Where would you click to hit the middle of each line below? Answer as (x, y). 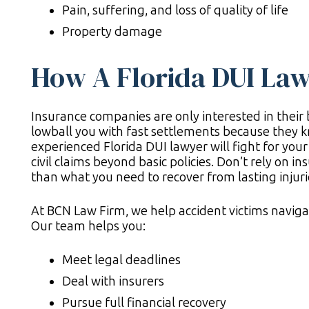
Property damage (112, 32)
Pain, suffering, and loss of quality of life (175, 11)
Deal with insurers (113, 282)
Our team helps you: (88, 227)
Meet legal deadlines (121, 260)
